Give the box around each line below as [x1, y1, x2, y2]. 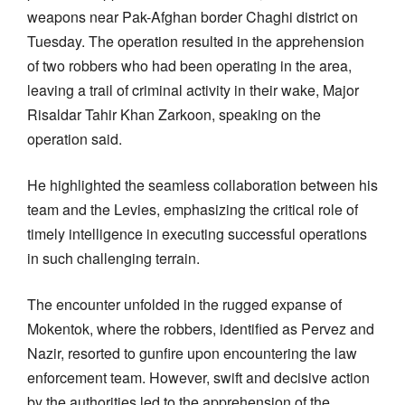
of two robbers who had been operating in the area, [27, 54, 352, 76]
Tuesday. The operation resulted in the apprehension [27, 30, 364, 52]
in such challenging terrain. [27, 247, 200, 268]
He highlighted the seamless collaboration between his [27, 174, 378, 195]
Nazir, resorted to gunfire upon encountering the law [27, 342, 357, 363]
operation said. [27, 127, 122, 149]
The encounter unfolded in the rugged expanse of [27, 293, 342, 315]
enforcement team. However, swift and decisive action [27, 366, 370, 388]
